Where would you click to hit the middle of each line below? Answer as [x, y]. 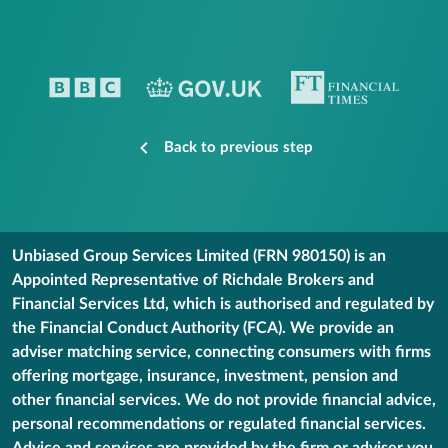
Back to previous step [238, 147]
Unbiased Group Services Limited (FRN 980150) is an [199, 256]
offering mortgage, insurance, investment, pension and [205, 376]
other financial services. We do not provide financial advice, [224, 400]
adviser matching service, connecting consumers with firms [221, 352]
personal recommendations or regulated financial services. [219, 424]
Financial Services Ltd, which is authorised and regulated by [223, 304]
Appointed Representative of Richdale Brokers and [193, 280]
